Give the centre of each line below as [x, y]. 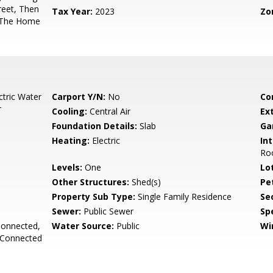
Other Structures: [91, 182]
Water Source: [83, 226]
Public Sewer [108, 211]
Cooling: [70, 111]
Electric [105, 140]
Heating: [71, 140]
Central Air [109, 111]
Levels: [67, 167]
